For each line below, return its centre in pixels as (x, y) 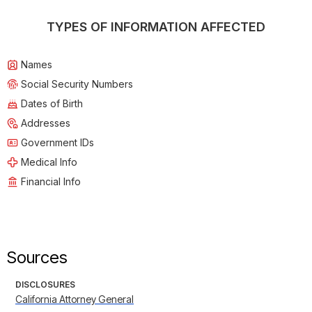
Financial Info (51, 182)
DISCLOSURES (45, 285)
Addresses (46, 123)
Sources (37, 258)
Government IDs (57, 143)
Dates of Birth (52, 104)
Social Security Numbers (77, 84)
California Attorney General (75, 299)
